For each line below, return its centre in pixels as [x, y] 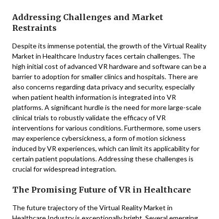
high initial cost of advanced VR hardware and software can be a [109, 66]
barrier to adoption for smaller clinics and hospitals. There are [105, 76]
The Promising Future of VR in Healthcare [102, 189]
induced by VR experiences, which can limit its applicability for [106, 148]
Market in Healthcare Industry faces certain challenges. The [104, 56]
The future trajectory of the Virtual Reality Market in [92, 207]
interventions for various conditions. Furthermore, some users [107, 128]
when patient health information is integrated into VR [94, 97]
